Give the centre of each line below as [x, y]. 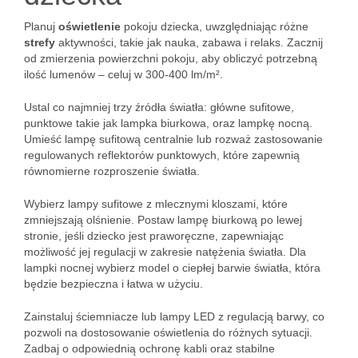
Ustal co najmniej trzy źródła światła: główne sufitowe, [159, 107]
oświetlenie [89, 26]
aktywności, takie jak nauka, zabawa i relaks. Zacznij [189, 42]
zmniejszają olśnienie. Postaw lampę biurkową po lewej [163, 220]
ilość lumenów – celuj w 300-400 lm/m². [123, 74]
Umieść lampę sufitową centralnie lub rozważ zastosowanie [173, 139]
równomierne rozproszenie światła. [112, 171]
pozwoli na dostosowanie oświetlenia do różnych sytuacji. [168, 332]
